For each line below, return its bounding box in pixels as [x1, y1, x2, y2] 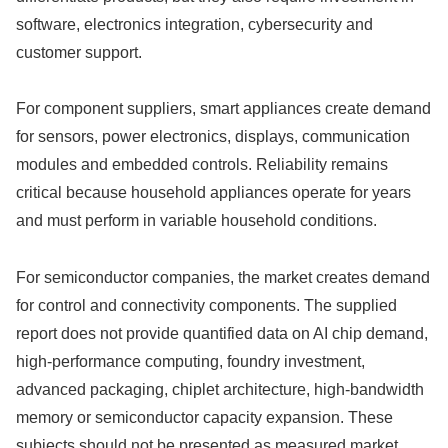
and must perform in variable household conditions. [16, 212, 377, 230]
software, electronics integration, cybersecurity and [16, 15, 373, 33]
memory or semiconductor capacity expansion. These [16, 409, 393, 427]
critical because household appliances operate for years [16, 184, 411, 202]
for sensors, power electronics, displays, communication [16, 128, 410, 146]
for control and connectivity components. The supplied [16, 297, 397, 315]
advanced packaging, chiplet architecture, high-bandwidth [16, 381, 424, 399]
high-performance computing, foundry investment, [16, 353, 365, 371]
